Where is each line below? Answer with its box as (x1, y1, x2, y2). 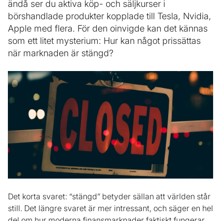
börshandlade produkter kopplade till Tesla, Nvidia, (8, 11, 211, 21)
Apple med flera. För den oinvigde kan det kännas (8, 23, 208, 34)
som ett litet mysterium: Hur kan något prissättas (8, 36, 201, 46)
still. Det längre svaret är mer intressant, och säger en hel (8, 203, 213, 214)
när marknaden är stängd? (8, 48, 113, 58)
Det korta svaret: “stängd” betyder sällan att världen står (8, 191, 211, 202)
